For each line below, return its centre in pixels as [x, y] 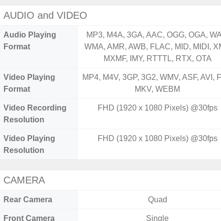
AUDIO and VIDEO [45, 15]
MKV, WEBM [158, 89]
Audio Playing [30, 35]
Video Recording [35, 108]
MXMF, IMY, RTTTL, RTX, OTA [157, 58]
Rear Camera [28, 200]
